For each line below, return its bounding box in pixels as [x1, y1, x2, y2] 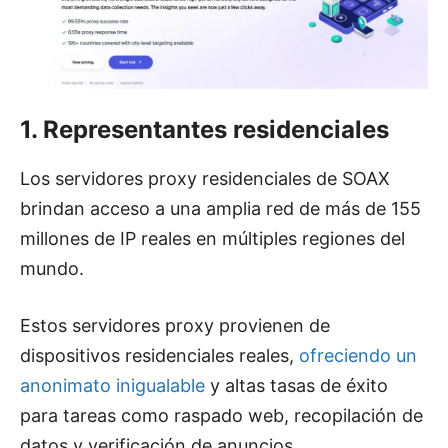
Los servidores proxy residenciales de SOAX [20, 168, 390, 190]
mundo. [20, 258, 84, 280]
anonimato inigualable [20, 375, 205, 397]
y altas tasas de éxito [205, 375, 388, 397]
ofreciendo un [299, 345, 417, 367]
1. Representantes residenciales [20, 115, 389, 145]
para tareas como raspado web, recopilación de [20, 405, 423, 427]
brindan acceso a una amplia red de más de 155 [20, 198, 421, 220]
